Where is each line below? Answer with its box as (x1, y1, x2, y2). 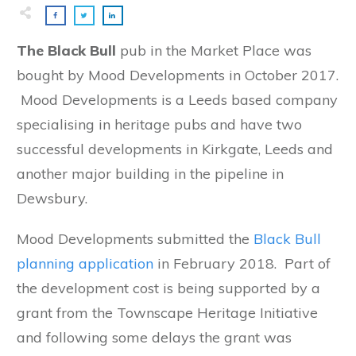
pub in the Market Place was (116, 41, 311, 60)
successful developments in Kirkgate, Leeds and (17, 139, 333, 158)
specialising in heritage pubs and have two (17, 114, 302, 133)
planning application (17, 253, 157, 273)
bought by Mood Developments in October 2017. (17, 65, 339, 84)
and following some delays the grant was (17, 327, 292, 346)
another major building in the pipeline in (17, 164, 284, 183)
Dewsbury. (17, 188, 87, 207)
